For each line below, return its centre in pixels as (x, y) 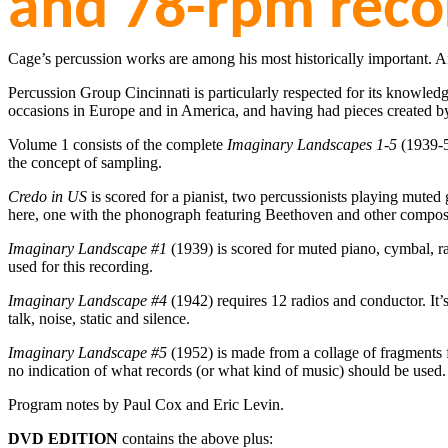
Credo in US (47, 196)
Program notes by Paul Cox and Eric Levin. (146, 404)
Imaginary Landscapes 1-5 (312, 144)
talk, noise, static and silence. (99, 318)
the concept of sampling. (85, 162)
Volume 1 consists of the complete (117, 144)
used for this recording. (80, 266)
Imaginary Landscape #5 (87, 352)
